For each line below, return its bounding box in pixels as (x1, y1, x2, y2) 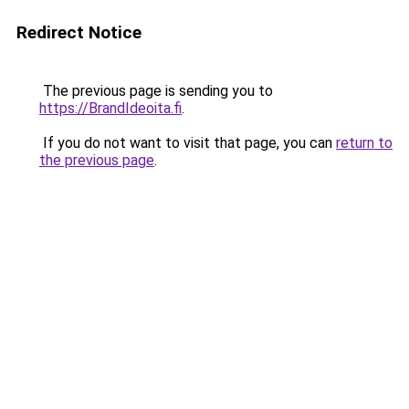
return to (336, 134, 393, 152)
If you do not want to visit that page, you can (39, 134, 336, 152)
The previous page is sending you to (39, 82, 273, 100)
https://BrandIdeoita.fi (39, 100, 182, 117)
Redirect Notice (16, 22, 142, 43)
